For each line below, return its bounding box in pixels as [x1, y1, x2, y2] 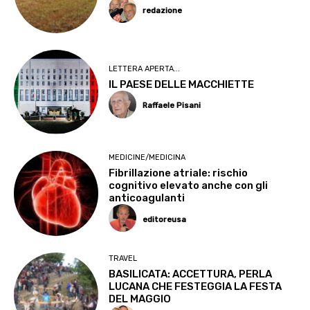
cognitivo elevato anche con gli [109, 179, 268, 192]
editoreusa [143, 215, 187, 224]
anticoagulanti [109, 191, 185, 204]
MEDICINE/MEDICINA [109, 152, 186, 162]
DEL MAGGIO [109, 293, 172, 306]
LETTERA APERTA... [109, 64, 181, 73]
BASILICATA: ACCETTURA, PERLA [109, 268, 273, 281]
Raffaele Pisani [143, 101, 201, 111]
